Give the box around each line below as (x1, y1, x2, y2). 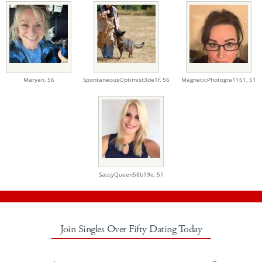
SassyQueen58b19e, (98, 170, 157, 178)
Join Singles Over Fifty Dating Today (60, 222, 202, 236)
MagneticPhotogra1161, (181, 75, 249, 84)
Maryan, (23, 75, 47, 84)
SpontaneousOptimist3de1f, (83, 75, 163, 84)
